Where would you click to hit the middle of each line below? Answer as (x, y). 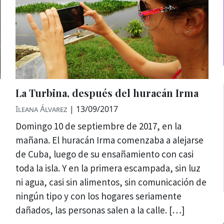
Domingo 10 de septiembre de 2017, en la (98, 126)
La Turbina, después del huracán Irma (107, 93)
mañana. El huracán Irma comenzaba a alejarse (109, 140)
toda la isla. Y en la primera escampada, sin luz (108, 168)
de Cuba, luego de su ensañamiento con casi (104, 154)
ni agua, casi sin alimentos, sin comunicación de (111, 182)
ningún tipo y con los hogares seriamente (98, 196)
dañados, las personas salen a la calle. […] (100, 210)
